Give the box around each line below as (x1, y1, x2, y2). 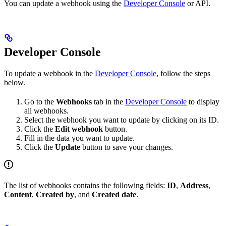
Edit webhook (55, 125, 103, 134)
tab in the (92, 97, 125, 106)
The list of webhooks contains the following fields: (4, 181, 167, 190)
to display (187, 97, 219, 106)
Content (4, 190, 32, 199)
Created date (92, 190, 136, 199)
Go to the (24, 97, 56, 106)
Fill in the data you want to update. (24, 134, 135, 143)
